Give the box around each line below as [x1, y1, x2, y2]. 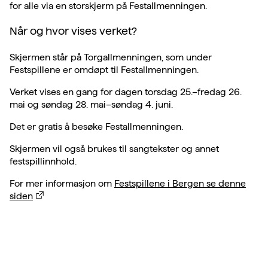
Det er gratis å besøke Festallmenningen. [10, 121, 183, 132]
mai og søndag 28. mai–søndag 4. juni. [10, 99, 173, 110]
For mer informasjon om [10, 178, 114, 189]
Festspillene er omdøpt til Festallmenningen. [10, 65, 199, 75]
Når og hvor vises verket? [10, 25, 137, 37]
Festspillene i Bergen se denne [114, 178, 246, 189]
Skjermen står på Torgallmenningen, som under [10, 52, 212, 63]
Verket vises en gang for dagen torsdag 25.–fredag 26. [10, 87, 242, 98]
